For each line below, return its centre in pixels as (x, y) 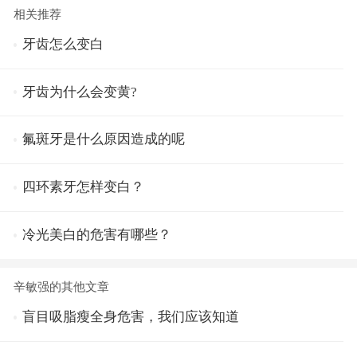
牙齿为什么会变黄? (80, 92)
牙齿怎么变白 (63, 44)
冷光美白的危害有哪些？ (97, 234)
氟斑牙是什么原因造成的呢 (104, 139)
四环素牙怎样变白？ (83, 187)
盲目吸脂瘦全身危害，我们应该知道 (131, 317)
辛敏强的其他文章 (61, 287)
